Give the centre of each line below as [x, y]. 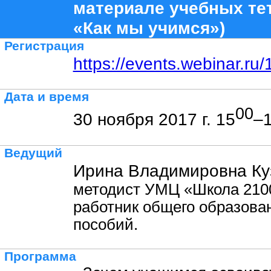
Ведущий [34, 153]
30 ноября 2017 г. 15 [154, 119]
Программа [41, 256]
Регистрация [44, 46]
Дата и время [47, 97]
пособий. [105, 224]
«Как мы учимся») [149, 28]
